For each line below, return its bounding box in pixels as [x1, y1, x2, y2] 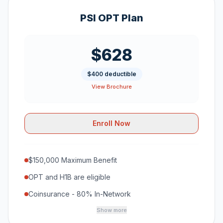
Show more [96, 207, 127, 214]
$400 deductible [87, 70, 136, 78]
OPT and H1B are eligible [28, 173, 111, 181]
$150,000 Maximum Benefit [28, 156, 117, 164]
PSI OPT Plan [80, 12, 143, 24]
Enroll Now [93, 119, 130, 127]
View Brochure [91, 83, 132, 90]
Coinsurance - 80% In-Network [28, 190, 131, 198]
